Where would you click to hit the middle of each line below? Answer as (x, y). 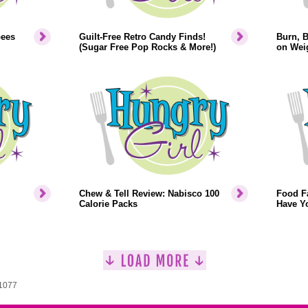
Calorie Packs (108, 204)
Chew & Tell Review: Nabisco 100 (149, 194)
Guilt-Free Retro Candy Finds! (142, 37)
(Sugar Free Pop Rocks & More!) (147, 47)
